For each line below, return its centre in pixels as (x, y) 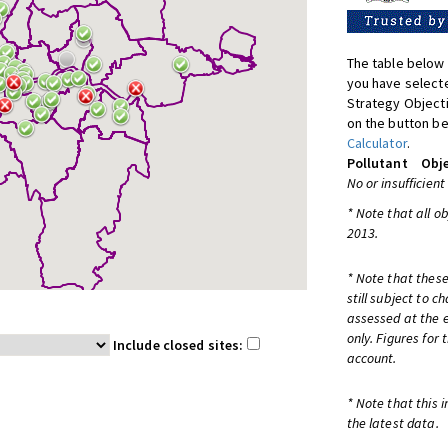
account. (371, 358)
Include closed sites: (179, 345)
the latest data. (392, 423)
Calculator (376, 143)
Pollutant (377, 163)
